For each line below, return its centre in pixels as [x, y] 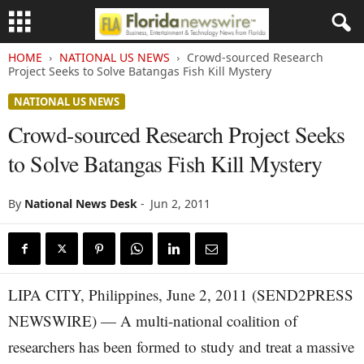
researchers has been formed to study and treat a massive [181, 347]
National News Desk [81, 204]
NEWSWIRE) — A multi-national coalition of [153, 321]
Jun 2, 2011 [180, 204]
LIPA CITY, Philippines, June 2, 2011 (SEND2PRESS [181, 295]
